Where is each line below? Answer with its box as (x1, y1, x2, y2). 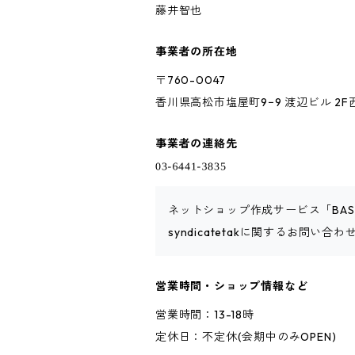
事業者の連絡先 (155, 136, 238, 151)
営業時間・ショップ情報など (155, 279, 308, 293)
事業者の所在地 (155, 44, 238, 59)
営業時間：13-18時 (155, 307, 254, 322)
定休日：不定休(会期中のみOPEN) (155, 330, 337, 344)
